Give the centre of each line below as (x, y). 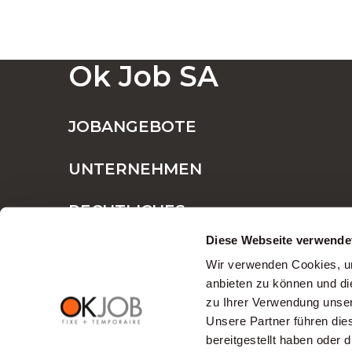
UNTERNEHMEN (135, 169)
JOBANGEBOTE (132, 126)
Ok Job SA (143, 76)
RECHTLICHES (127, 211)
